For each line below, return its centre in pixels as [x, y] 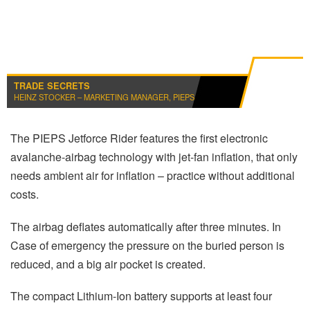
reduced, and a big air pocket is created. [108, 264]
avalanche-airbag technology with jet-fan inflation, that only [154, 157]
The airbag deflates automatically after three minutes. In [146, 226]
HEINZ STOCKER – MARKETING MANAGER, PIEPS [104, 97]
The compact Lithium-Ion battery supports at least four [141, 295]
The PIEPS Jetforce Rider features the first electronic [139, 138]
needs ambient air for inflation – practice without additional [153, 176]
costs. [25, 194]
